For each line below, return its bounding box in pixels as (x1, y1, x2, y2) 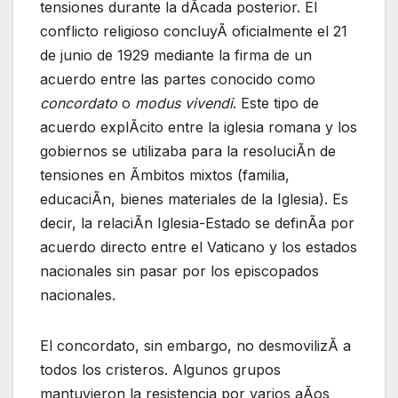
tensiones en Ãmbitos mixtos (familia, (40, 165, 290, 184)
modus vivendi (135, 93, 233, 112)
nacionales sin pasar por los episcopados (40, 261, 319, 280)
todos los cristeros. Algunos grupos (40, 360, 281, 378)
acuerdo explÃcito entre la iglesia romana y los (40, 117, 357, 136)
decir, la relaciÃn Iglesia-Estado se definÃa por (40, 213, 354, 232)
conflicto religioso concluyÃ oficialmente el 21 (40, 21, 347, 40)
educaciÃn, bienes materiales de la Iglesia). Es (40, 189, 348, 208)
